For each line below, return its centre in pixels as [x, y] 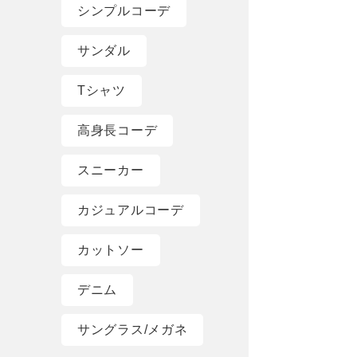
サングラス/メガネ [133, 330]
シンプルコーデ [124, 11]
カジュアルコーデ [131, 210]
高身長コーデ [118, 131]
